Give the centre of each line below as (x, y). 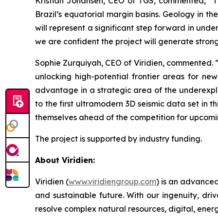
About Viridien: (65, 160)
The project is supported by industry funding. (118, 139)
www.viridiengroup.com (112, 182)
